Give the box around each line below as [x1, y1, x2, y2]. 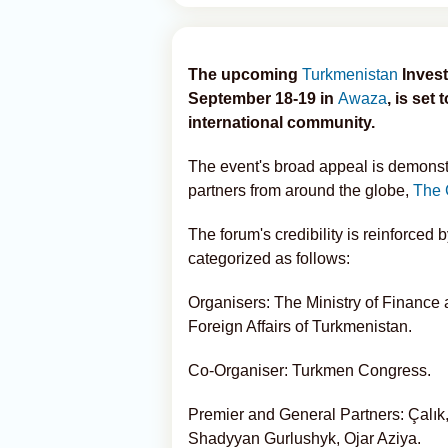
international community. [188, 114, 375, 131]
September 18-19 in [188, 90, 338, 107]
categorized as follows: [188, 250, 350, 267]
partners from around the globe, [188, 182, 413, 199]
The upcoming [188, 66, 302, 83]
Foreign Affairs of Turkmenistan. [188, 318, 412, 335]
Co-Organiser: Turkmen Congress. [188, 362, 431, 379]
